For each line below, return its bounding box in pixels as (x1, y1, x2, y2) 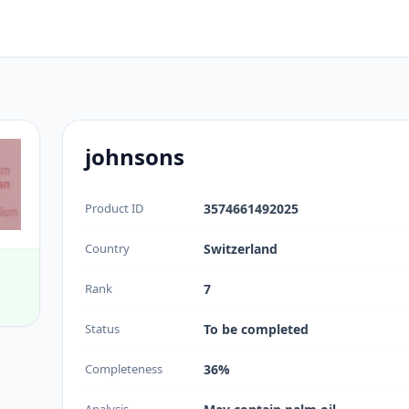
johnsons (85, 142, 184, 172)
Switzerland (204, 240, 278, 257)
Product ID (85, 200, 143, 216)
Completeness (85, 361, 163, 377)
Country (85, 240, 130, 257)
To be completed (204, 320, 309, 338)
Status (85, 320, 120, 337)
